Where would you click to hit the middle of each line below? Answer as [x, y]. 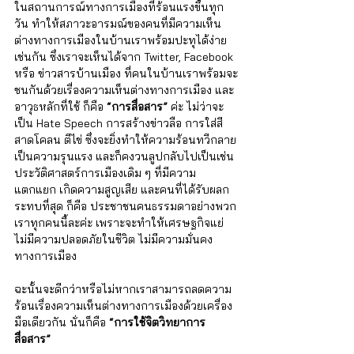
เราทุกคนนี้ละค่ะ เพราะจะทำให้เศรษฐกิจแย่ [121, 222]
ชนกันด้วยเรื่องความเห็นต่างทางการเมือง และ [124, 90]
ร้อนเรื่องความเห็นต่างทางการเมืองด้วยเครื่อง [123, 305]
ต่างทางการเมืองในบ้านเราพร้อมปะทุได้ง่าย [121, 40]
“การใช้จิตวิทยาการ [156, 322]
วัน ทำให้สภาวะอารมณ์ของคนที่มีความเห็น [118, 23]
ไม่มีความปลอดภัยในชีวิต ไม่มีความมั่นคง [113, 239]
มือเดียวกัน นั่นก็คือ [60, 322]
